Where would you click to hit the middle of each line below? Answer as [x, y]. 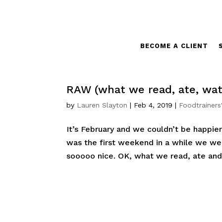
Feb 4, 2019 [153, 105]
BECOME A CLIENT [174, 46]
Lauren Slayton [102, 105]
